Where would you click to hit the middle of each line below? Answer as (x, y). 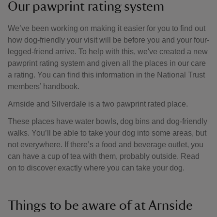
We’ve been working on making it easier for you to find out (107, 28)
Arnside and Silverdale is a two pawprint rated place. (99, 104)
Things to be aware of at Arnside (100, 205)
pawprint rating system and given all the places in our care (107, 63)
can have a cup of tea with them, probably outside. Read (104, 156)
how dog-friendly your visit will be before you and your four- (108, 40)
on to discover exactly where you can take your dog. (97, 168)
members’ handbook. (45, 86)
